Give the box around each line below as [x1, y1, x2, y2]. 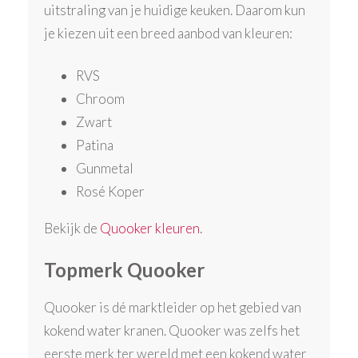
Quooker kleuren [100, 219, 201, 237]
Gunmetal [76, 159, 137, 177]
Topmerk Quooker [44, 258, 209, 282]
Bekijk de [44, 219, 101, 237]
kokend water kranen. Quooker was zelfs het [44, 322, 300, 340]
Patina [76, 136, 117, 153]
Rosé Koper [76, 182, 148, 200]
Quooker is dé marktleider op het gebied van [44, 299, 302, 316]
